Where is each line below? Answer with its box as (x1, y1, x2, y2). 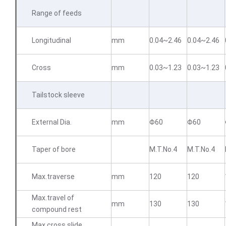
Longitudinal (32, 36, 71, 44)
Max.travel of (32, 194, 74, 202)
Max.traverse (32, 173, 75, 181)
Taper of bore (32, 145, 76, 153)
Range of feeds (32, 9, 82, 17)
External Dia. (32, 118, 72, 126)
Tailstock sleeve (32, 91, 85, 99)
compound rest (32, 205, 82, 213)
